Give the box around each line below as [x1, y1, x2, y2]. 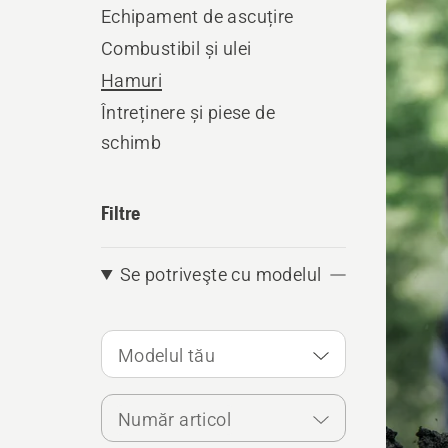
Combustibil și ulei [100, 38, 252, 59]
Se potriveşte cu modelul [119, 264, 322, 285]
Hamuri [100, 70, 163, 91]
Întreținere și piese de [100, 102, 275, 123]
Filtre [100, 201, 140, 224]
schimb [100, 132, 162, 153]
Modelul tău [117, 345, 216, 366]
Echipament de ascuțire [100, 6, 294, 27]
